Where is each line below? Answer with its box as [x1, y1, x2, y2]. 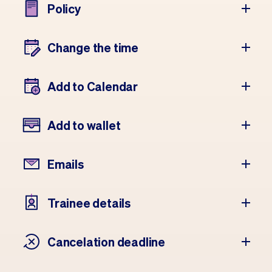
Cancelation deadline [47, 234, 165, 250]
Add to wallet [47, 117, 121, 133]
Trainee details [47, 195, 131, 211]
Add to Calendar [47, 78, 138, 94]
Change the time [47, 39, 138, 55]
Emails [47, 156, 84, 172]
